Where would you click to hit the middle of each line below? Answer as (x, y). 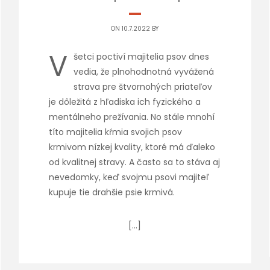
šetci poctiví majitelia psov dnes (141, 57)
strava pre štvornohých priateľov (143, 87)
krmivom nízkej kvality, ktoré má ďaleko (132, 147)
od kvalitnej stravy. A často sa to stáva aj (134, 162)
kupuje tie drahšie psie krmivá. (111, 192)
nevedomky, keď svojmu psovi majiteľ (129, 177)
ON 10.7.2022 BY (135, 29)
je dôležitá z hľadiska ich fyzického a (124, 102)
